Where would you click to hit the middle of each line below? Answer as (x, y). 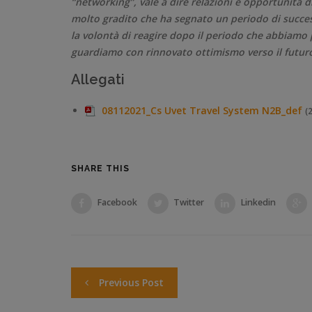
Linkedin (258, 203)
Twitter (189, 203)
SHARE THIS (100, 168)
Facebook (117, 203)
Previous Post (131, 282)
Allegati (98, 79)
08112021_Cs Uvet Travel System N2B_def (202, 110)
